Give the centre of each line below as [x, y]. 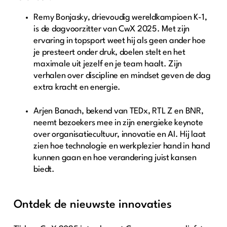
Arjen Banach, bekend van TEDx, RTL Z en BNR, [119, 111]
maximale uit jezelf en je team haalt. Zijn [108, 64]
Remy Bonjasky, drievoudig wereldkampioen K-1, [120, 18]
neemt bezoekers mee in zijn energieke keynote [118, 123]
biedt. [45, 169]
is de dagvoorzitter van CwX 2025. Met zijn [112, 29]
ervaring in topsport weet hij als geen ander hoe [120, 41]
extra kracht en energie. [78, 88]
